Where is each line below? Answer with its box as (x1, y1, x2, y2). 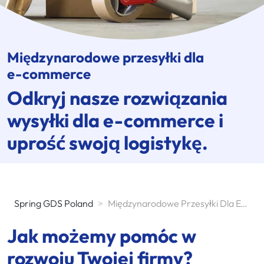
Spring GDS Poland (14, 197, 93, 209)
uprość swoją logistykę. (7, 130, 208, 154)
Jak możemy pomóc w (7, 223, 196, 247)
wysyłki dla (7, 108, 103, 132)
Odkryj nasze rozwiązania (7, 85, 227, 110)
